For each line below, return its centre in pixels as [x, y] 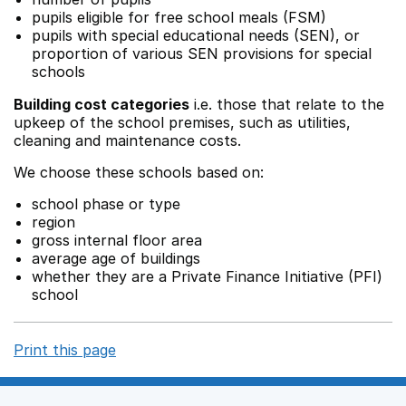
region [53, 222]
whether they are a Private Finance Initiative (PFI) [207, 276]
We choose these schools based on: [139, 172]
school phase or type [106, 204]
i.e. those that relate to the [287, 104]
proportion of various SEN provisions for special [202, 53]
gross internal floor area [117, 240]
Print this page [65, 350]
